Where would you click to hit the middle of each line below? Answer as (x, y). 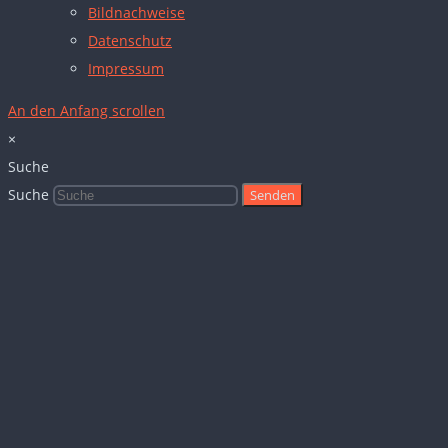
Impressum (126, 68)
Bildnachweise (136, 12)
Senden (272, 195)
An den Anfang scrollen (86, 110)
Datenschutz (130, 40)
